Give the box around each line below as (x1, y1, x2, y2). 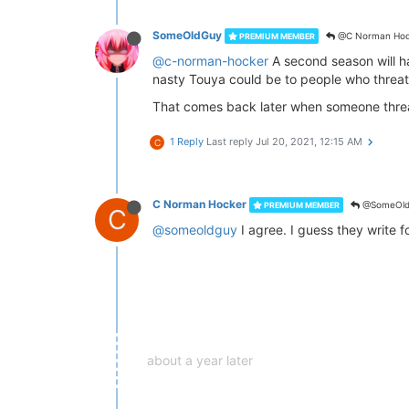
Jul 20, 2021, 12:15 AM (256, 135, 362, 148)
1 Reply (170, 135, 204, 148)
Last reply (206, 135, 256, 148)
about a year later (147, 352, 253, 368)
